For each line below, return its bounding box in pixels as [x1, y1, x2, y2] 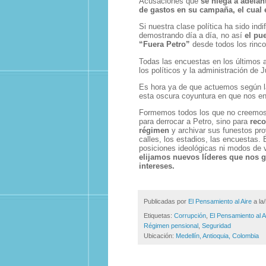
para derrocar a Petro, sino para [139, 116, 250, 126]
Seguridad [202, 222, 231, 230]
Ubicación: [144, 232, 176, 240]
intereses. [139, 161, 175, 170]
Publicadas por [144, 198, 188, 205]
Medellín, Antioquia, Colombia [176, 232, 259, 240]
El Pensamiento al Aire [188, 198, 252, 205]
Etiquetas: [144, 212, 174, 220]
